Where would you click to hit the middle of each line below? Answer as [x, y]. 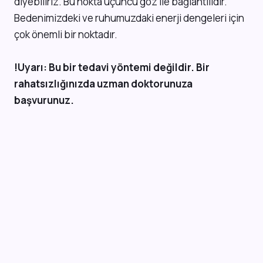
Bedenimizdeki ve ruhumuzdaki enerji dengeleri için [129, 18]
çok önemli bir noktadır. [66, 34]
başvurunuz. [44, 100]
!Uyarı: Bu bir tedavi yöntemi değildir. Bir [112, 67]
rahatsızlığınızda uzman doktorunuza [103, 83]
